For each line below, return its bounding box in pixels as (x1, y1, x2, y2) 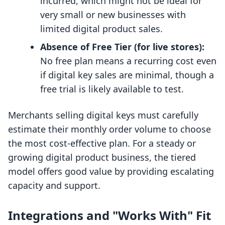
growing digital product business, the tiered (8, 151, 196, 164)
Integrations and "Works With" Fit (8, 207, 211, 224)
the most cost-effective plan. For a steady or (8, 137, 196, 150)
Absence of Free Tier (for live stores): (40, 41, 204, 53)
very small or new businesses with (40, 9, 186, 21)
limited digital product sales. (40, 23, 163, 35)
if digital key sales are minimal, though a (40, 69, 214, 81)
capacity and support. (8, 179, 100, 192)
